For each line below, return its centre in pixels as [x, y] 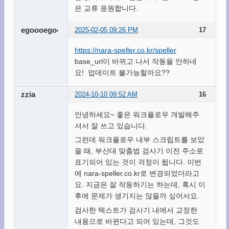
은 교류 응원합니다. [106, 8]
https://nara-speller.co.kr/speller [125, 50]
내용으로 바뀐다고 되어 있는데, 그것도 [137, 221]
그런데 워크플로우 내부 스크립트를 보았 [139, 140]
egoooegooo [44, 30]
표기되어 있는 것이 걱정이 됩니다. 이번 [138, 162]
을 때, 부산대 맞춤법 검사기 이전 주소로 [139, 151]
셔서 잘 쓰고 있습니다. [111, 125]
